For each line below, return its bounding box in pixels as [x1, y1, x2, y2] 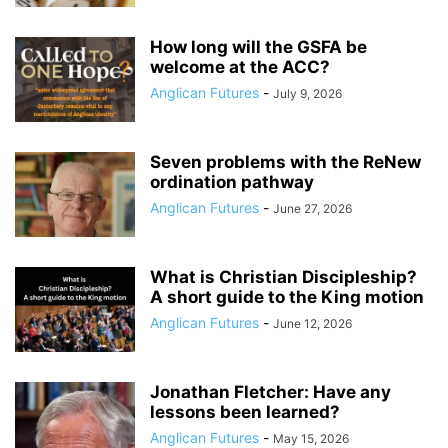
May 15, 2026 [273, 431, 349, 446]
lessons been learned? [150, 402, 340, 422]
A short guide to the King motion [150, 287, 424, 307]
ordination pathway [150, 172, 314, 192]
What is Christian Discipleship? [150, 267, 417, 287]
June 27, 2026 [273, 201, 352, 216]
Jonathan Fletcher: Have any [150, 382, 391, 402]
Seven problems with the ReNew [150, 152, 421, 172]
